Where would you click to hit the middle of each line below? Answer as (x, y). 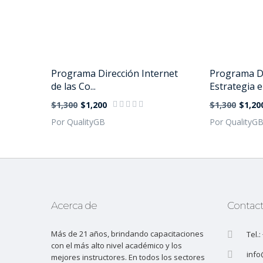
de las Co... (73, 86)
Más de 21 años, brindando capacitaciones (127, 234)
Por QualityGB (78, 122)
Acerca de (74, 205)
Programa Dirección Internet (114, 73)
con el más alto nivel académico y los (117, 245)
